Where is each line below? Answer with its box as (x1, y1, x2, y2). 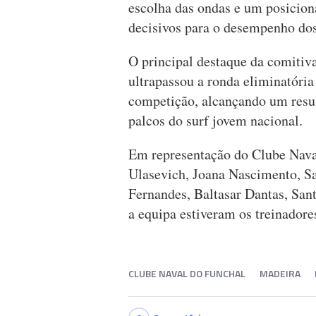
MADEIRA (260, 266, 300, 281)
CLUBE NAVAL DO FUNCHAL (128, 266, 245, 281)
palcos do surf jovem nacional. (128, 111, 303, 130)
